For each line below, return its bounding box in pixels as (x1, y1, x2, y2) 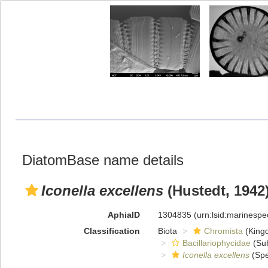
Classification (83, 226, 140, 236)
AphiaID (107, 210, 140, 220)
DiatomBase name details (22, 152, 184, 168)
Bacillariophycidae (182, 238, 251, 248)
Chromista (203, 226, 243, 236)
